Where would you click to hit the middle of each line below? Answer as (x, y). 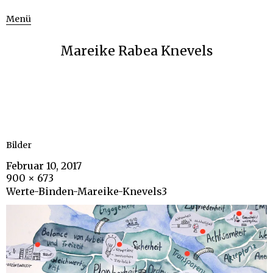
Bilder (19, 145)
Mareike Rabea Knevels (136, 51)
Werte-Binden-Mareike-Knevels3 (87, 191)
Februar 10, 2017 (44, 166)
